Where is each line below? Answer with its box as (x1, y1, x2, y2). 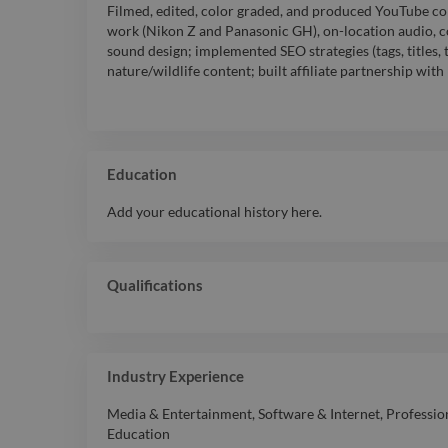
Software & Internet (258, 405, 380, 423)
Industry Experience (107, 367, 244, 386)
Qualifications (107, 276, 203, 295)
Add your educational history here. (107, 203, 322, 221)
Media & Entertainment (107, 405, 252, 423)
